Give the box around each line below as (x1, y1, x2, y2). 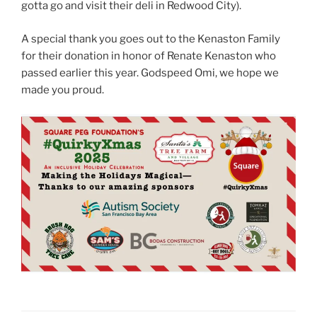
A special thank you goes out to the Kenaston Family (21, 32, 280, 45)
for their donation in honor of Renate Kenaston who (21, 49, 276, 62)
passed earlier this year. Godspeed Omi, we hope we (21, 66, 279, 79)
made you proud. (21, 83, 104, 96)
